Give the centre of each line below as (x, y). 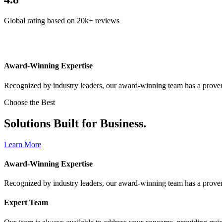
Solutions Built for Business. (75, 123)
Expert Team (26, 203)
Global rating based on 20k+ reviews (62, 21)
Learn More (23, 144)
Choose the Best (29, 102)
